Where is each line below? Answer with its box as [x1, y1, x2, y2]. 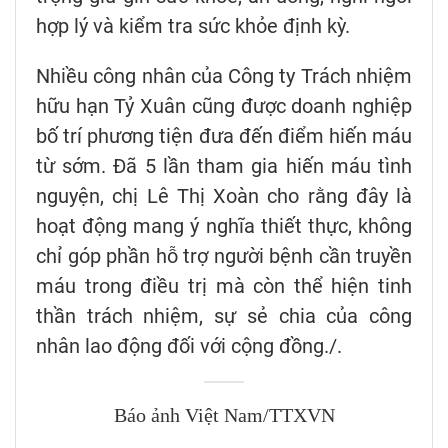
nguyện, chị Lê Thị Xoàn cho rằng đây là [36, 184, 412, 209]
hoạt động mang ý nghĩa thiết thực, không [36, 214, 412, 239]
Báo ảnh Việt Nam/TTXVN [113, 405, 335, 428]
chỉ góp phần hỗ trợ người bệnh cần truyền [36, 244, 412, 269]
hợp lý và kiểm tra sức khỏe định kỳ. [36, 14, 350, 39]
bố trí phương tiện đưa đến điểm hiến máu [36, 124, 412, 149]
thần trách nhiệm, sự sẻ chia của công [36, 304, 412, 329]
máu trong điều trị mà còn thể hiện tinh [36, 274, 412, 299]
